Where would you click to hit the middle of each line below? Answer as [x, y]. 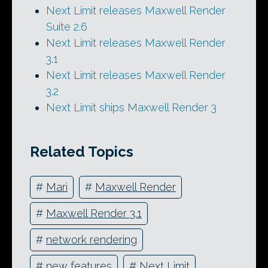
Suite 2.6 [67, 27]
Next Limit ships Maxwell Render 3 [131, 108]
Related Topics [82, 151]
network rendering [92, 240]
